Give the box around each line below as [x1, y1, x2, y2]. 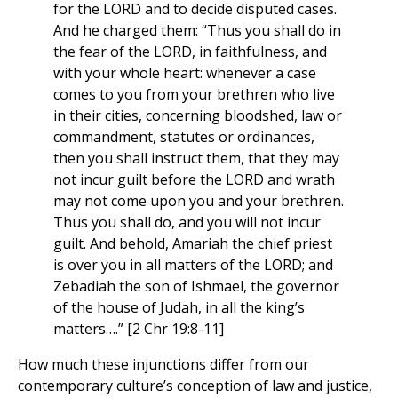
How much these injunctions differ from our [18, 354, 309, 375]
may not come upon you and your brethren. [53, 191, 344, 211]
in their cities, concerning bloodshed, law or [53, 106, 342, 126]
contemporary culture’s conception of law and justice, [18, 376, 372, 396]
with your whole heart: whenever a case [53, 63, 316, 84]
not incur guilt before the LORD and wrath [53, 170, 335, 190]
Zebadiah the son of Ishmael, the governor [53, 276, 339, 297]
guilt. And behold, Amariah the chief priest [53, 234, 332, 254]
